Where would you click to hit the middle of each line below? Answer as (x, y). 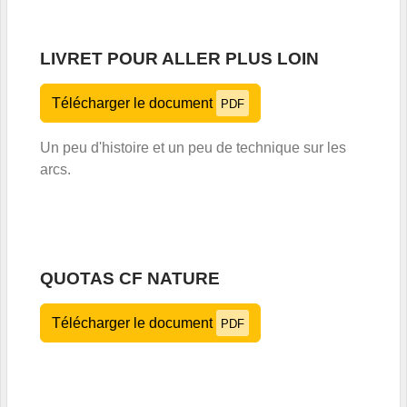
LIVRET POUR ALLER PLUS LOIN (179, 58)
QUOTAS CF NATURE (130, 278)
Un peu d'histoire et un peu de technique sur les (193, 147)
